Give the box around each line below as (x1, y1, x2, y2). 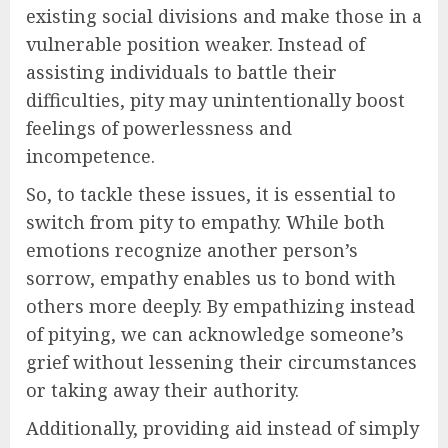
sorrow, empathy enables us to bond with (26, 265, 396, 290)
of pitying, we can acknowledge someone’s (26, 321, 404, 346)
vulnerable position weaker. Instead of (26, 31, 365, 56)
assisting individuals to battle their (26, 59, 337, 84)
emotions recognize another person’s (26, 237, 358, 262)
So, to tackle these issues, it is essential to (26, 181, 396, 206)
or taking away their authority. (26, 377, 299, 402)
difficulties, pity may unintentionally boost (26, 87, 405, 112)
